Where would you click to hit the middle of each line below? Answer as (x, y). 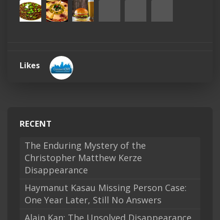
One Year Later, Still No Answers (93, 200)
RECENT (36, 124)
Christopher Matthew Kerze (83, 158)
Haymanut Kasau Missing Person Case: (106, 188)
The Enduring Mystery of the (85, 145)
